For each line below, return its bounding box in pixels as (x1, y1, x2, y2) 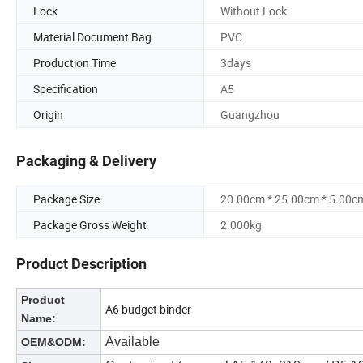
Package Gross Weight (33, 217, 147, 233)
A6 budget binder (105, 301, 191, 318)
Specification (33, 80, 98, 96)
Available (105, 335, 160, 349)
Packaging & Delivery (16, 152, 156, 170)
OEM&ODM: (21, 335, 86, 349)
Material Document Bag (33, 28, 152, 45)
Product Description (16, 255, 147, 273)
